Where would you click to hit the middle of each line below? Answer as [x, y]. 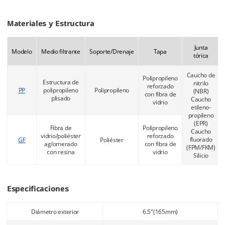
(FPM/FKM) [201, 147]
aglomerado [61, 144]
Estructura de [61, 82]
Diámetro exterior [55, 212]
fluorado [201, 139]
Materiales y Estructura [51, 23]
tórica [201, 55]
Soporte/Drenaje [112, 51]
